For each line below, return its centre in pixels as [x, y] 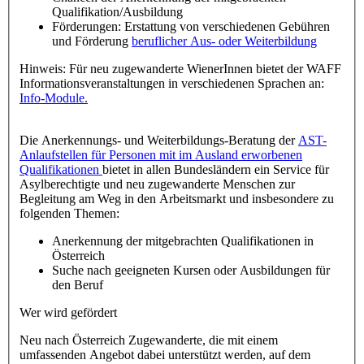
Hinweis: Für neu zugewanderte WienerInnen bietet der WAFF [180, 68]
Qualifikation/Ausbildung [117, 11]
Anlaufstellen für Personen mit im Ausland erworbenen [161, 154]
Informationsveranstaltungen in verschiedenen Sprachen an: [172, 83]
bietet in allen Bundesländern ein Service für [216, 169]
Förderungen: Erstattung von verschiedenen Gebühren [191, 26]
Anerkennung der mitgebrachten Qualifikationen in [183, 240]
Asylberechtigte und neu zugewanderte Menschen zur [157, 184]
